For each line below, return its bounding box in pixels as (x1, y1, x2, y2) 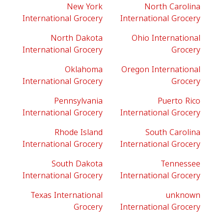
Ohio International (132, 30, 200, 46)
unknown (166, 188, 200, 203)
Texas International (30, 188, 103, 203)
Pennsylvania (54, 93, 103, 109)
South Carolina (145, 125, 200, 140)
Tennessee (161, 156, 200, 171)
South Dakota (52, 156, 103, 171)
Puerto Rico (158, 93, 200, 109)
